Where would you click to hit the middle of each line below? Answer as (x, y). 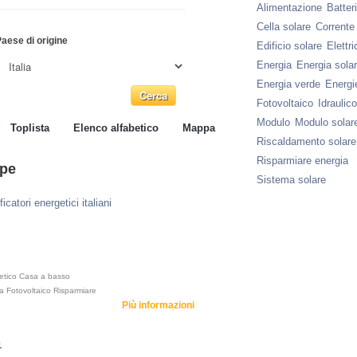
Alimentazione (289, 8)
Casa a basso (45, 276)
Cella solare (284, 27)
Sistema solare (291, 180)
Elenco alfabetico (116, 128)
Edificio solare (289, 46)
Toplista (30, 128)
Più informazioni (158, 305)
